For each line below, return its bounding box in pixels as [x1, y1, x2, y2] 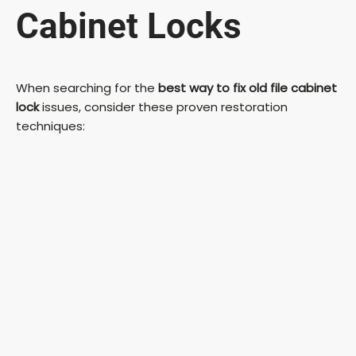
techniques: [16, 117, 85, 134]
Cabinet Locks [16, 6, 242, 48]
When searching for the [16, 79, 158, 96]
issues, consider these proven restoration [39, 98, 288, 115]
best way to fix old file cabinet [158, 79, 337, 96]
